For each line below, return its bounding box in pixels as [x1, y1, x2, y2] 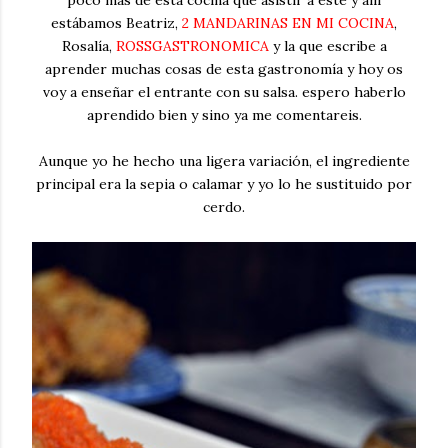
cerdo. [203, 197, 245, 216]
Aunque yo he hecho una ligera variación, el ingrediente [38, 151, 410, 170]
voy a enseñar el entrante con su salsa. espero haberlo [42, 82, 406, 101]
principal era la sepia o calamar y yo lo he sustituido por [36, 174, 412, 193]
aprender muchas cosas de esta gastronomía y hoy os [45, 59, 403, 78]
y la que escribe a [268, 36, 387, 55]
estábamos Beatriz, [51, 13, 182, 32]
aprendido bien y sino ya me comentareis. [86, 105, 362, 124]
